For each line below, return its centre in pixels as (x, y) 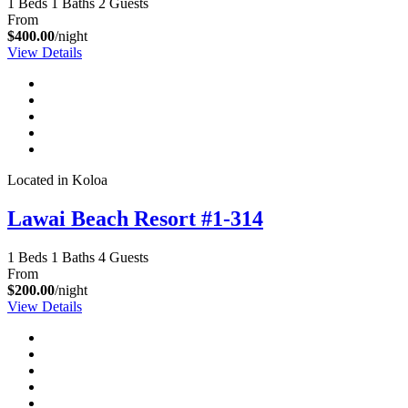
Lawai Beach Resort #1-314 (135, 218)
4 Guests (123, 257)
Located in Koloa (57, 179)
